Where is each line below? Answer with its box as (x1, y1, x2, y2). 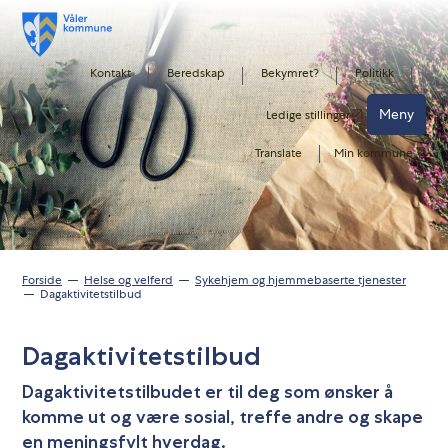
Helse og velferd (84, 272, 173, 288)
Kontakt (90, 65, 131, 81)
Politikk (355, 65, 394, 81)
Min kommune (334, 145, 416, 161)
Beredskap (167, 65, 225, 81)
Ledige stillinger (266, 107, 350, 123)
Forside (22, 272, 62, 288)
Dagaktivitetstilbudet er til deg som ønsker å (22, 381, 393, 403)
